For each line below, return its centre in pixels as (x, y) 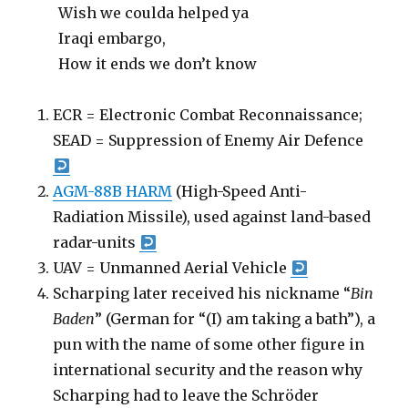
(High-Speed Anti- (240, 191)
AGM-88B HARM (113, 191)
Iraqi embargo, (112, 38)
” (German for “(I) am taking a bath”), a (235, 319)
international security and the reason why (208, 370)
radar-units (97, 242)
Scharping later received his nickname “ (202, 293)
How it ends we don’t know (158, 64)
